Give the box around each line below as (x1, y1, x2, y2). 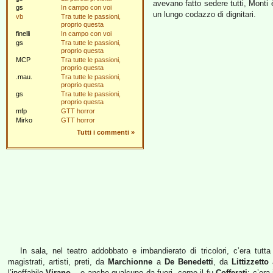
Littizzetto (231, 257, 269, 266)
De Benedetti (164, 257, 213, 266)
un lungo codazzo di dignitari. (153, 10, 256, 19)
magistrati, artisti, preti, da (8, 257, 108, 266)
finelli (16, 30, 30, 37)
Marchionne (108, 257, 153, 266)
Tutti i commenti (77, 129, 129, 136)
